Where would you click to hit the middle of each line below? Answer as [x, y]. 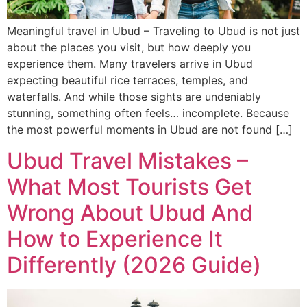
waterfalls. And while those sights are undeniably [134, 97]
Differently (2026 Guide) [134, 265]
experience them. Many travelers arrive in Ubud [130, 64]
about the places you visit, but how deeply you [129, 48]
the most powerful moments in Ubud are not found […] [150, 130]
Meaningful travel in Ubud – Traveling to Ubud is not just [153, 31]
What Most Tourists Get [130, 186]
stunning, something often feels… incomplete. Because [148, 113]
